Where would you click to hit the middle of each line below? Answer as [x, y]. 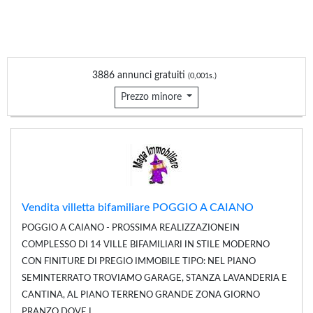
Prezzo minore [152, 97]
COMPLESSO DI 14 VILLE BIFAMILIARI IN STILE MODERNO [146, 245]
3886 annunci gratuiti [140, 75]
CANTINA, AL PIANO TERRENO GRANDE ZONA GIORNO [141, 295]
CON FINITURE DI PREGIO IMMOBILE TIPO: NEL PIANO [139, 261]
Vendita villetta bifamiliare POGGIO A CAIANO [138, 207]
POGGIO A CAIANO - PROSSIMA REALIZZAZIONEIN [131, 228]
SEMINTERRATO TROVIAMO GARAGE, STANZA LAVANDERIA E [154, 278]
